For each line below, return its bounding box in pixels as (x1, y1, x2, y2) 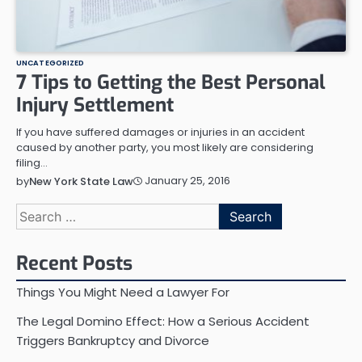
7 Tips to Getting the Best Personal (16, 69, 326, 95)
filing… (16, 154, 48, 170)
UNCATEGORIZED (16, 57, 85, 68)
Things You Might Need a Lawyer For (16, 283, 229, 301)
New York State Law (29, 173, 133, 189)
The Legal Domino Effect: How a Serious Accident (16, 312, 309, 330)
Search (15, 202, 61, 221)
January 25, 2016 (145, 173, 230, 189)
